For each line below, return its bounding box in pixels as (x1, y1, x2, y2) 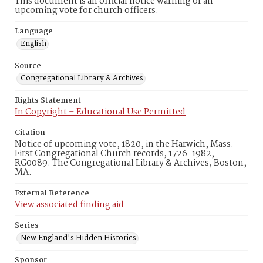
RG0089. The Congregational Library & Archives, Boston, (15, 156, 247, 170)
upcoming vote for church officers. (15, 4, 159, 18)
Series (15, 220, 39, 232)
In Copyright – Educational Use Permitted (15, 105, 186, 119)
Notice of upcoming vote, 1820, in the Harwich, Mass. (15, 137, 234, 151)
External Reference (15, 187, 89, 200)
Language (15, 25, 53, 38)
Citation (15, 127, 45, 139)
